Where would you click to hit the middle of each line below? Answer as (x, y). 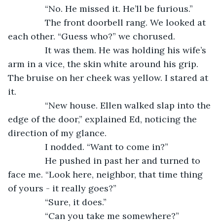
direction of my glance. (57, 133)
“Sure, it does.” (62, 202)
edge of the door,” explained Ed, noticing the (104, 119)
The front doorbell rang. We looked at (113, 22)
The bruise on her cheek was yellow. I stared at (109, 77)
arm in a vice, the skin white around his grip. (104, 64)
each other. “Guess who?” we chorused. (92, 36)
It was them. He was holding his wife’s (113, 50)
